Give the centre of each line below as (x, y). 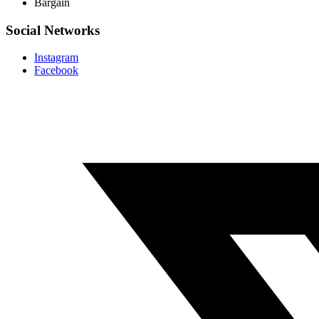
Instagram (56, 58)
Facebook (56, 70)
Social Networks (53, 30)
